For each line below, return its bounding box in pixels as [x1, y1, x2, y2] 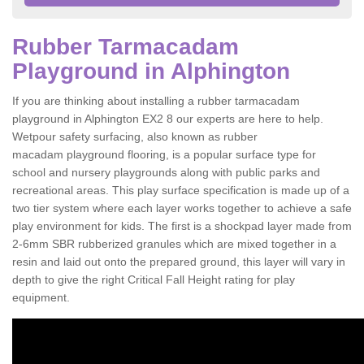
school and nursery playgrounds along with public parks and [12, 166, 320, 179]
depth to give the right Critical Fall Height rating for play [12, 273, 295, 286]
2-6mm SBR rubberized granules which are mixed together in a [12, 237, 336, 250]
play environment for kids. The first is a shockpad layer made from [12, 219, 352, 232]
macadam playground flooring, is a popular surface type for [12, 148, 316, 161]
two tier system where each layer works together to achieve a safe [12, 201, 352, 214]
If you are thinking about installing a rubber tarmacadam [12, 94, 300, 107]
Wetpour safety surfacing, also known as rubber [12, 130, 258, 143]
